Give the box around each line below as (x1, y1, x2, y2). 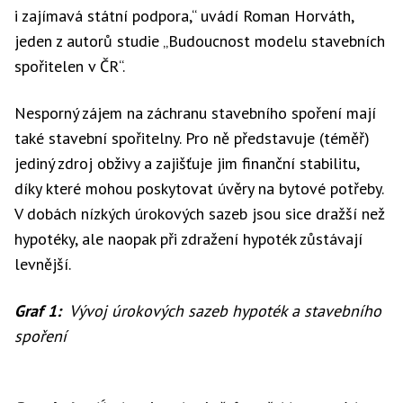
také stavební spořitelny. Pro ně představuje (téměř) (14, 128, 370, 148)
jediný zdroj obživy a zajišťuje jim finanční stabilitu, (14, 153, 359, 174)
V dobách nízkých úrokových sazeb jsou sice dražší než (14, 203, 385, 224)
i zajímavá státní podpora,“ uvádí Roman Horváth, (14, 5, 354, 26)
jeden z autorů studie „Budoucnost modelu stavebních (14, 31, 385, 51)
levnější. (14, 254, 71, 274)
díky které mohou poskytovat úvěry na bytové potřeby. (14, 178, 383, 199)
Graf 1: (14, 300, 66, 321)
